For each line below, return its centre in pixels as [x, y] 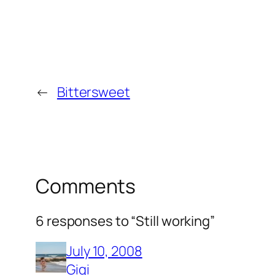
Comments [86, 186]
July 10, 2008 [104, 251]
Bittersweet [93, 92]
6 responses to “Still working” [125, 221]
